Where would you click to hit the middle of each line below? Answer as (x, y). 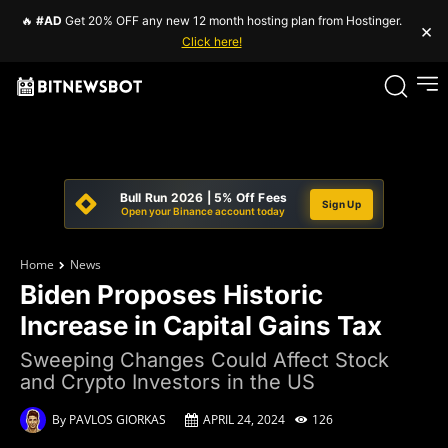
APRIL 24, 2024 (244, 419)
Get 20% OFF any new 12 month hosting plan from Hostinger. (232, 20)
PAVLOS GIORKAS (117, 419)
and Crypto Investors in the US (167, 382)
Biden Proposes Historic (171, 294)
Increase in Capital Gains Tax (201, 325)
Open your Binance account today (203, 211)
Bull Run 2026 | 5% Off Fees (203, 197)
